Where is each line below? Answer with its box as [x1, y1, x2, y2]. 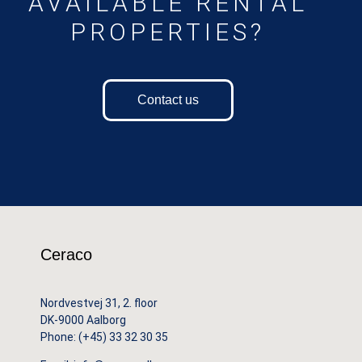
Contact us [137, 93, 199, 107]
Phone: [40, 330, 78, 343]
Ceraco [40, 246, 92, 263]
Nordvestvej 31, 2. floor [40, 297, 158, 309]
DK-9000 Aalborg [40, 314, 126, 326]
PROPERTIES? [70, 18, 265, 46]
